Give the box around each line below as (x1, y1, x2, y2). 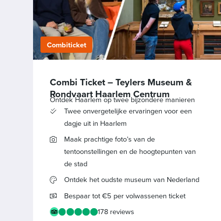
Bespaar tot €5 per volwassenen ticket (64, 190, 185, 201)
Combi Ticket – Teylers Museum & (49, 75, 192, 89)
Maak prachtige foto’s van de (64, 133, 155, 145)
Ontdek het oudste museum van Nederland (64, 174, 199, 185)
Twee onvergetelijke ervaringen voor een (64, 105, 192, 116)
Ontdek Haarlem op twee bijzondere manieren (49, 94, 195, 105)
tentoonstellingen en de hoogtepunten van (64, 146, 196, 157)
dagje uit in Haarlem (64, 117, 127, 129)
